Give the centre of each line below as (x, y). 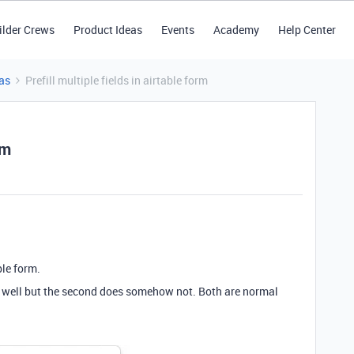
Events (177, 30)
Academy (236, 30)
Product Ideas (107, 30)
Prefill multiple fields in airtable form (117, 80)
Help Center (307, 30)
